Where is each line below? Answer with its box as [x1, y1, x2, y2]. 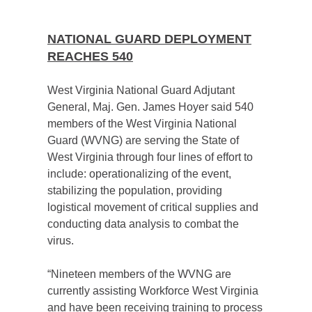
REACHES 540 [47, 49, 133, 63]
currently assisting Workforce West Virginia [47, 285, 258, 297]
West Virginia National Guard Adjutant [47, 84, 235, 96]
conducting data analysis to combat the [47, 218, 239, 230]
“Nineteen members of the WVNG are [47, 268, 231, 280]
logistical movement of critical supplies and [47, 201, 258, 213]
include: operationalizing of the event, [47, 168, 231, 180]
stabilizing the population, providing [47, 185, 222, 196]
